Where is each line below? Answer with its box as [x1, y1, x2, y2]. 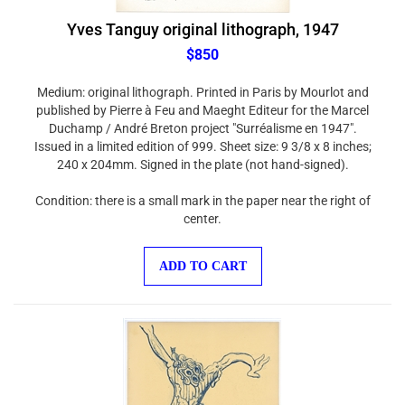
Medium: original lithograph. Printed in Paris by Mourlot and [36, 76, 369, 90]
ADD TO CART [158, 250, 247, 264]
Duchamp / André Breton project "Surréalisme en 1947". [48, 112, 357, 127]
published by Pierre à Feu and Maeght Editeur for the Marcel [36, 94, 369, 108]
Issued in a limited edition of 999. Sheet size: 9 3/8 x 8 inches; [33, 130, 372, 145]
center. [184, 202, 221, 217]
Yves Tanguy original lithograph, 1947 [66, 11, 339, 30]
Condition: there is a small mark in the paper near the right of [34, 184, 371, 199]
